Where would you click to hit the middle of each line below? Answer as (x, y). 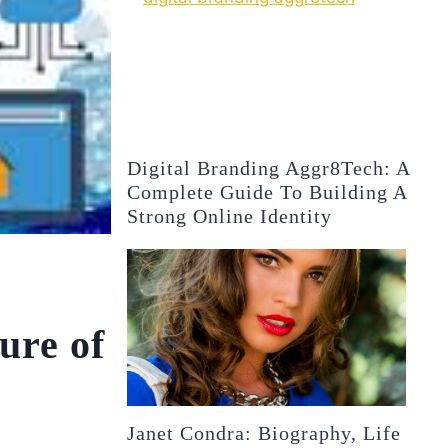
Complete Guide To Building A (267, 191)
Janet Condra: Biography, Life (264, 432)
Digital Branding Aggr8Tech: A (269, 167)
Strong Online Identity (230, 215)
